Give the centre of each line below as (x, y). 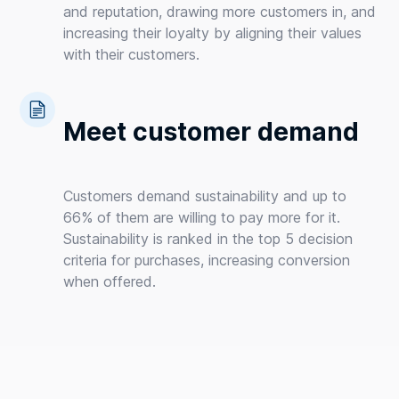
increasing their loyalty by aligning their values (213, 33)
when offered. (110, 282)
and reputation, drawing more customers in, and (220, 12)
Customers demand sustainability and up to (205, 196)
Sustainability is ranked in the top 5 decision (208, 239)
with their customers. (132, 55)
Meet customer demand (212, 132)
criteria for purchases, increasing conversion (207, 261)
